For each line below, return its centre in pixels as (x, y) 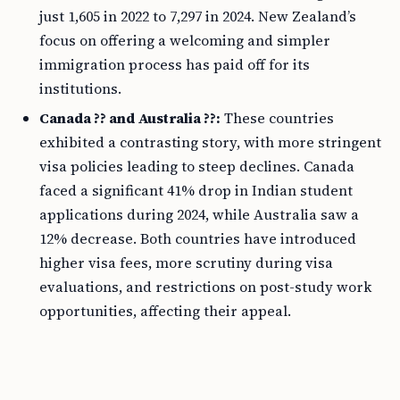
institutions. (80, 88)
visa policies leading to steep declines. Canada (197, 166)
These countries (277, 118)
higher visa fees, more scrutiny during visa (186, 262)
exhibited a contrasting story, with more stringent (210, 142)
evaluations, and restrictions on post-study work (205, 287)
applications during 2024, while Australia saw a (199, 214)
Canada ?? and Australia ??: (130, 118)
